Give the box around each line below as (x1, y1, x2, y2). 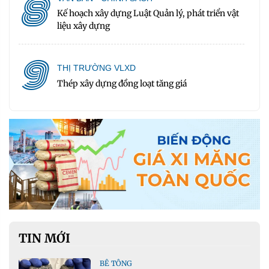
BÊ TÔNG (100, 258, 132, 268)
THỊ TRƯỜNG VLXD (56, 63, 136, 73)
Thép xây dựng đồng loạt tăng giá (56, 77, 187, 89)
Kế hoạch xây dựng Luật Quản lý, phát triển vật (56, 8, 239, 19)
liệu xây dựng (56, 20, 110, 32)
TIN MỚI (19, 230, 70, 246)
